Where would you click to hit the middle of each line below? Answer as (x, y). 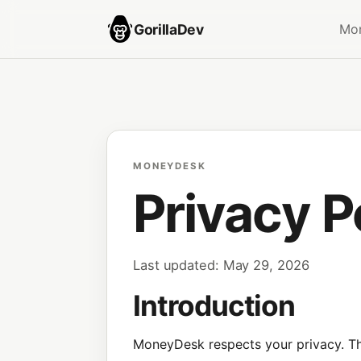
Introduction (214, 305)
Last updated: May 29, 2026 (221, 266)
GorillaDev (169, 29)
